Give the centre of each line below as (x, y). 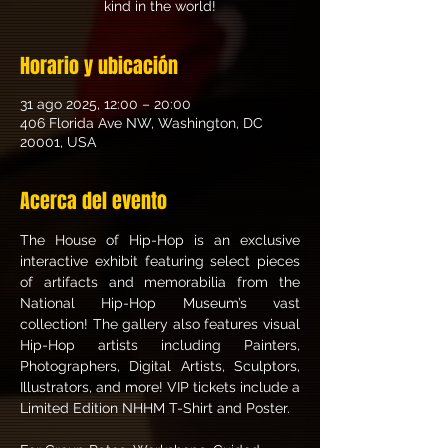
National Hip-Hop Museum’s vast (160, 303)
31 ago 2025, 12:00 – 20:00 (105, 104)
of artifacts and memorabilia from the (160, 282)
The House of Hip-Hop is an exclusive (160, 240)
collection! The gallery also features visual (160, 324)
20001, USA (58, 142)
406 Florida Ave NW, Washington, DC (141, 123)
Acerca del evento (93, 201)
